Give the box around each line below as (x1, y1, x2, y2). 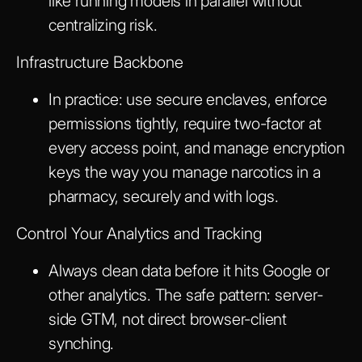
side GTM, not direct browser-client (48, 309, 287, 329)
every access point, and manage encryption (48, 137, 345, 158)
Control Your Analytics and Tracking (16, 223, 262, 243)
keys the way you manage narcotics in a (48, 162, 321, 182)
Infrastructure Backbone (16, 52, 183, 72)
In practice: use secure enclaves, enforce (48, 89, 327, 109)
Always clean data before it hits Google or (48, 260, 330, 280)
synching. (48, 333, 115, 353)
